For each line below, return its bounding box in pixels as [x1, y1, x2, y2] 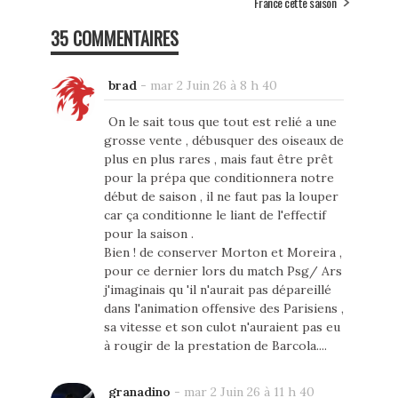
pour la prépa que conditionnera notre [103, 170, 334, 187]
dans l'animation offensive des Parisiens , [103, 300, 344, 317]
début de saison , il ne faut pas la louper [103, 188, 338, 205]
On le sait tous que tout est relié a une [107, 114, 337, 131]
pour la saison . [103, 226, 194, 243]
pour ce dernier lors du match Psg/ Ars [103, 263, 342, 280]
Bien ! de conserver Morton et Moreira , [103, 244, 342, 261]
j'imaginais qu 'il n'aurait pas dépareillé [103, 282, 331, 298]
